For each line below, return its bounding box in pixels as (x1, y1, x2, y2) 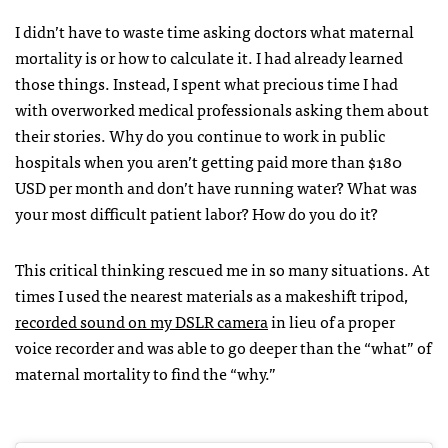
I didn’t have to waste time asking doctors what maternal (15, 17, 414, 44)
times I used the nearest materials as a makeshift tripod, (15, 281, 408, 308)
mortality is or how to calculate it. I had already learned (15, 43, 403, 70)
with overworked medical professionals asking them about (15, 95, 429, 122)
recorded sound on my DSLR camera (15, 307, 268, 334)
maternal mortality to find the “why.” (15, 359, 276, 386)
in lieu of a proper (268, 307, 395, 334)
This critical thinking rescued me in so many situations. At (15, 255, 430, 282)
